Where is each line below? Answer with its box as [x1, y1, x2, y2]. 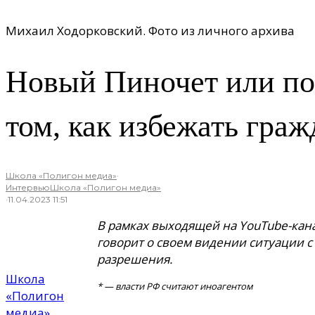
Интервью [6, 181, 50, 193]
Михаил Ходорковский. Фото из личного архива [6, 22, 295, 39]
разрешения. [97, 250, 175, 267]
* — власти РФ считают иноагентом [97, 279, 253, 292]
